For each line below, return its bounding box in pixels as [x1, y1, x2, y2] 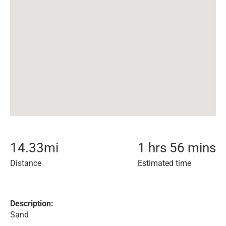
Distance [10, 158, 41, 168]
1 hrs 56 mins [138, 140, 216, 155]
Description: [10, 199, 53, 208]
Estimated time [138, 158, 191, 168]
